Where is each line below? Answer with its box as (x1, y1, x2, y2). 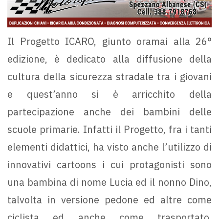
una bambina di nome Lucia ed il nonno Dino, (7, 175, 212, 189)
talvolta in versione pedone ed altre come (7, 193, 212, 206)
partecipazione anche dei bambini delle (7, 105, 212, 118)
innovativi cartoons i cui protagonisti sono (7, 157, 212, 171)
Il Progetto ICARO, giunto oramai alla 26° (7, 34, 212, 48)
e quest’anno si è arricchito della (7, 87, 212, 101)
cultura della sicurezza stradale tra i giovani (7, 69, 212, 83)
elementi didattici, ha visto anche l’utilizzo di (7, 140, 212, 153)
